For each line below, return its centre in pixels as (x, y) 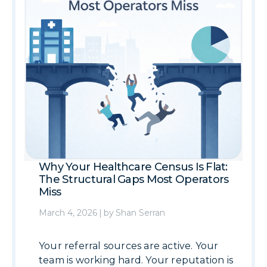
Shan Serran (140, 213)
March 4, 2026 (68, 213)
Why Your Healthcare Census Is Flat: (133, 167)
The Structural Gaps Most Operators (134, 179)
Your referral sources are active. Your (129, 246)
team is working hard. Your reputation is (136, 260)
